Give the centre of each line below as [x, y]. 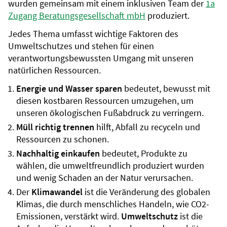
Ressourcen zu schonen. [63, 139]
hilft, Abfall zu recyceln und [147, 127]
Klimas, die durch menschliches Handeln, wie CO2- [113, 204]
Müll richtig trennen [55, 127]
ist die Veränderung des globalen [146, 192]
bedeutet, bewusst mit [167, 88]
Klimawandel [57, 192]
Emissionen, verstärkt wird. [69, 216]
